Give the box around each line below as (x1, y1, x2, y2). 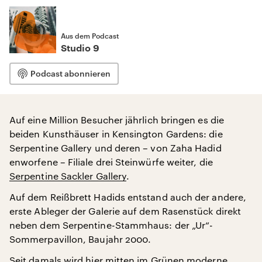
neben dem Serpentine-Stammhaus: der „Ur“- (9, 219, 213, 230)
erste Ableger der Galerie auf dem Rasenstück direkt (9, 205, 242, 216)
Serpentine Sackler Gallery (9, 170, 127, 181)
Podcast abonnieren (30, 68, 111, 78)
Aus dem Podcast (61, 32, 119, 40)
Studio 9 (61, 44, 99, 53)
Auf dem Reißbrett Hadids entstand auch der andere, (9, 191, 246, 202)
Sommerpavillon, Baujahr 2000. (9, 233, 151, 244)
